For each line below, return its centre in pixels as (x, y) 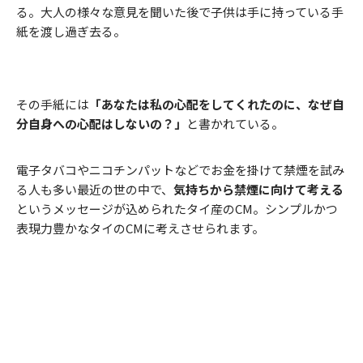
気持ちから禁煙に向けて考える (258, 189)
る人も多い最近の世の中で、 (95, 189)
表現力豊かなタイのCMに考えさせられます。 (140, 228)
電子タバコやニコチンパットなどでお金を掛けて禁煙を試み (180, 170)
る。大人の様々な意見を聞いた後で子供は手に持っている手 (180, 12)
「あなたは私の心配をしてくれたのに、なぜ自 (217, 104)
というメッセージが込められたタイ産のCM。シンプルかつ (177, 209)
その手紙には (53, 104)
